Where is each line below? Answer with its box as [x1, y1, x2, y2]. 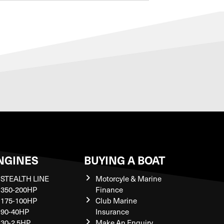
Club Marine [95, 195, 137, 206]
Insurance [95, 206, 129, 217]
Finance [95, 184, 123, 195]
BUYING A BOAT [84, 152, 165, 168]
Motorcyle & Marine [95, 173, 161, 184]
